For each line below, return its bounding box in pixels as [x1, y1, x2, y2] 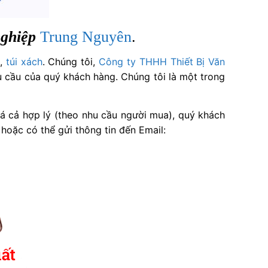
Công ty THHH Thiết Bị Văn [99, 55, 226, 68]
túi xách [5, 55, 42, 68]
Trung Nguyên [40, 28, 132, 46]
